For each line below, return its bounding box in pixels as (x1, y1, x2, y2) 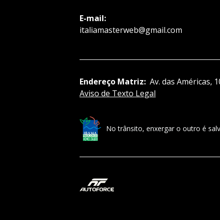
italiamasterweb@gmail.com (80, 25, 182, 36)
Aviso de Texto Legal (80, 88, 156, 99)
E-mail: (80, 13, 106, 24)
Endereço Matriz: (80, 76, 146, 87)
